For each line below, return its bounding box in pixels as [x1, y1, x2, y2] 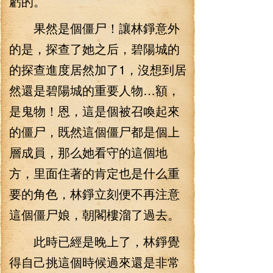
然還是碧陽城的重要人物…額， [9, 81, 180, 99]
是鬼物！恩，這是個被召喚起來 [9, 102, 180, 119]
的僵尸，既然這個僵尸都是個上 [9, 122, 180, 140]
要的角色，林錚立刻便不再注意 [9, 185, 180, 202]
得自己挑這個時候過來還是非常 [9, 253, 180, 271]
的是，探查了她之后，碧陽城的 [9, 40, 180, 57]
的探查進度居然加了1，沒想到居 [9, 60, 186, 78]
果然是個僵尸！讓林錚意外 [9, 19, 180, 37]
